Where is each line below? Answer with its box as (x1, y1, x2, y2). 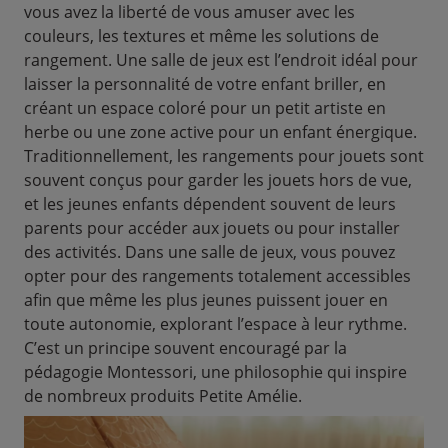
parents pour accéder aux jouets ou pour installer (24, 217, 400, 239)
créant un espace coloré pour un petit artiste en (24, 97, 386, 119)
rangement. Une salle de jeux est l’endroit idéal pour (24, 49, 418, 71)
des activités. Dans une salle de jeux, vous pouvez (24, 241, 395, 263)
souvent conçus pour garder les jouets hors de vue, (24, 169, 412, 191)
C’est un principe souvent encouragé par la (24, 337, 347, 359)
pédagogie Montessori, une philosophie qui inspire (24, 361, 407, 383)
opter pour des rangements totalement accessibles (24, 265, 411, 287)
